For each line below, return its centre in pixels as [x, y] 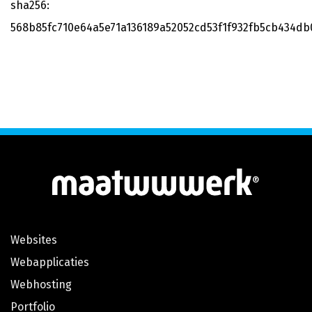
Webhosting [41, 284]
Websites [34, 240]
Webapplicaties [50, 262]
